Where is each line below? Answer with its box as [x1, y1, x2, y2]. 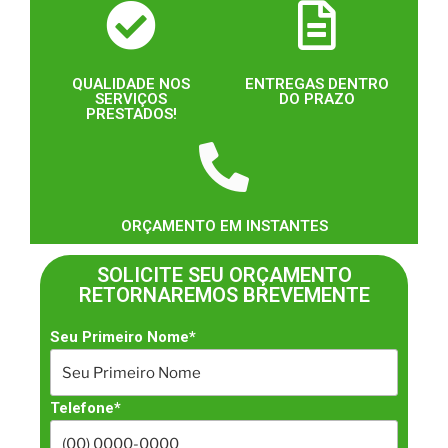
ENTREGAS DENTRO [245, 75, 389, 94]
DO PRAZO [279, 90, 355, 109]
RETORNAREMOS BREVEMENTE [78, 283, 370, 308]
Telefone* [50, 399, 121, 418]
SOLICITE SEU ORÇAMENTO [96, 263, 352, 288]
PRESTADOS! [85, 105, 177, 124]
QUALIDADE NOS [72, 75, 190, 94]
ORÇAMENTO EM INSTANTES [120, 217, 328, 236]
